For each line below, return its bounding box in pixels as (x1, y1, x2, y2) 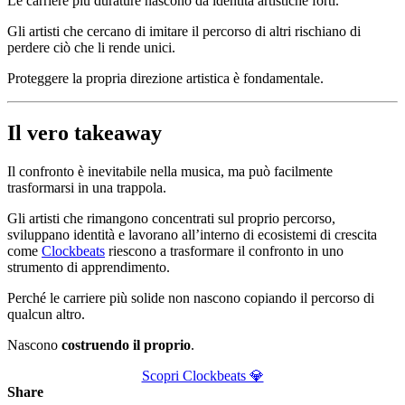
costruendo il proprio (61, 336, 191, 353)
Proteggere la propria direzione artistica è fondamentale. (7, 71, 324, 87)
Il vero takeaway (7, 121, 162, 146)
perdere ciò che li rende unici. (7, 40, 175, 56)
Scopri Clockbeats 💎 (141, 367, 264, 383)
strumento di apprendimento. (7, 259, 170, 275)
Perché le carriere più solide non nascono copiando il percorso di (7, 289, 374, 306)
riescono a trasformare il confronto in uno (105, 242, 344, 259)
